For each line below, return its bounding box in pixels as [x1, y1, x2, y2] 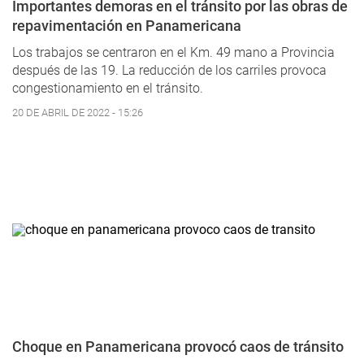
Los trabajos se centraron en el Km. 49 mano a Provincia [12, 45, 335, 61]
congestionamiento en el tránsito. [12, 80, 203, 97]
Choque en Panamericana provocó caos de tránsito [12, 338, 344, 356]
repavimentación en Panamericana [12, 17, 241, 35]
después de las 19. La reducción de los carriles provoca [12, 63, 327, 79]
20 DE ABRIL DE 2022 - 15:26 [12, 106, 143, 119]
